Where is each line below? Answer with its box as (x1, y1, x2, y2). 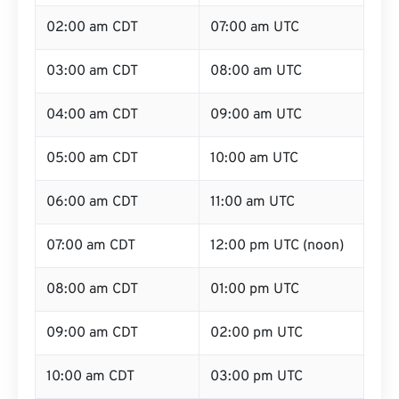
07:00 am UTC (210, 19, 299, 37)
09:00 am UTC (210, 106, 302, 124)
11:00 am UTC (210, 193, 295, 211)
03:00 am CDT (46, 62, 138, 80)
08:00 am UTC (210, 62, 302, 80)
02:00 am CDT (46, 19, 138, 37)
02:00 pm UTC (210, 324, 303, 342)
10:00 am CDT (46, 368, 134, 386)
